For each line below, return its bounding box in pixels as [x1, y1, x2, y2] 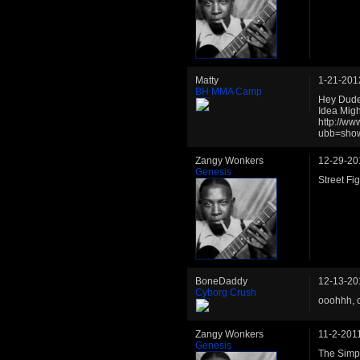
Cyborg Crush [195, 287, 256, 299]
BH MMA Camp [195, 86, 262, 98]
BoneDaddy [195, 276, 247, 288]
